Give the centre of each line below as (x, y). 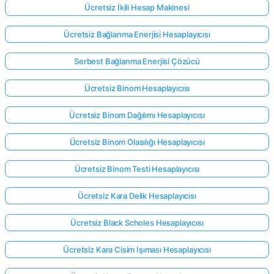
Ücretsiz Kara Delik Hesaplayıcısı (137, 195)
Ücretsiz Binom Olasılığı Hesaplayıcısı (137, 142)
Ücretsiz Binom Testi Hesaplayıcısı (137, 168)
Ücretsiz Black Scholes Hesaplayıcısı (137, 222)
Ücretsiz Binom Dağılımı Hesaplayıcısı (137, 115)
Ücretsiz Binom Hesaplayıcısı (137, 88)
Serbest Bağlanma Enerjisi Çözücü (137, 61)
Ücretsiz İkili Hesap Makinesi (137, 7)
